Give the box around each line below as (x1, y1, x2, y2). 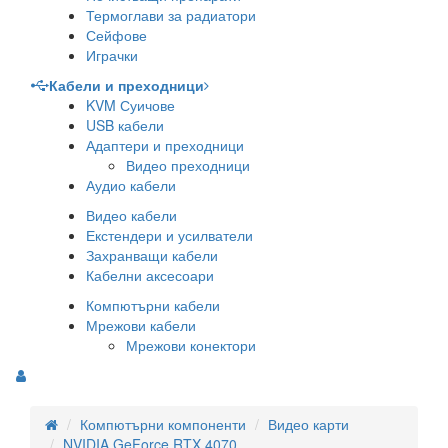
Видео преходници (126, 155, 250, 175)
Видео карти (268, 414, 349, 434)
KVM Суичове (86, 95, 175, 115)
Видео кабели (86, 205, 177, 225)
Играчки (86, 45, 138, 65)
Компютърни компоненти (80, 414, 246, 434)
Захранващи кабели (86, 245, 218, 265)
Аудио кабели (86, 175, 176, 195)
